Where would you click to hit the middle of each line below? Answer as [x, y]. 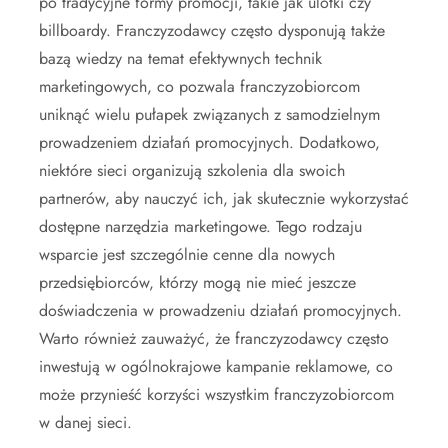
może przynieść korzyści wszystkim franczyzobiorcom [216, 394]
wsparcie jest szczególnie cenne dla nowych [187, 254]
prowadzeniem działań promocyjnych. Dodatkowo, [209, 142]
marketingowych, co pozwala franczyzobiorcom [199, 86]
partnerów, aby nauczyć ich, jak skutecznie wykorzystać [224, 198]
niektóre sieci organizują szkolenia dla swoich [192, 170]
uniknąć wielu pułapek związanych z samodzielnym [209, 114]
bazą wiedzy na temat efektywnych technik [180, 58]
